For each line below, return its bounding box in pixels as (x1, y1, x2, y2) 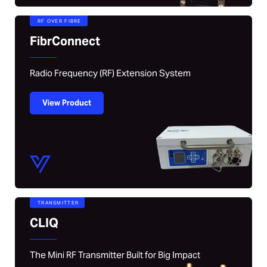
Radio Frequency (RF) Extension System (30, 67, 191, 79)
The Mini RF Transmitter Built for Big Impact (30, 249, 200, 260)
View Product (42, 97, 91, 108)
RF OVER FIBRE (38, 17, 82, 24)
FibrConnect (30, 33, 100, 49)
